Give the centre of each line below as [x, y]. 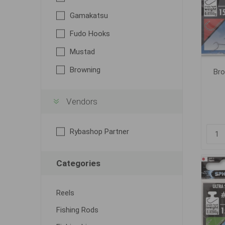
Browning [85, 70]
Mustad [82, 52]
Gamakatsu [89, 16]
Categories [78, 163]
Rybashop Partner [99, 132]
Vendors [82, 101]
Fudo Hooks [90, 34]
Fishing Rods [77, 210]
